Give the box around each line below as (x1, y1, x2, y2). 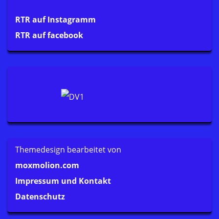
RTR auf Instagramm (15, 14, 96, 25)
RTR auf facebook (15, 30, 83, 41)
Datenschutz (15, 191, 65, 202)
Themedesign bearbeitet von (15, 144, 121, 155)
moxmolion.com (15, 160, 79, 171)
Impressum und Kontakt (15, 175, 111, 186)
